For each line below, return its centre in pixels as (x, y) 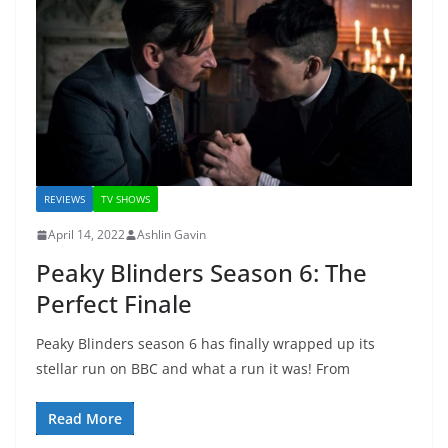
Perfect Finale (114, 303)
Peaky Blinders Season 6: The (201, 272)
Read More (85, 418)
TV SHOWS (125, 199)
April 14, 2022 (86, 234)
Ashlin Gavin (171, 234)
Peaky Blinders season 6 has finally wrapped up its (205, 343)
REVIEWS (64, 199)
